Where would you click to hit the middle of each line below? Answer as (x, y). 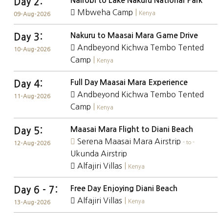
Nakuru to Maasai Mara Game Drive (134, 35)
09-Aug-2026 (32, 14)
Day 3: (28, 37)
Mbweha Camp (105, 12)
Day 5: (28, 131)
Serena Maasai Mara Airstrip (129, 141)
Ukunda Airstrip (99, 153)
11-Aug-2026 (32, 96)
